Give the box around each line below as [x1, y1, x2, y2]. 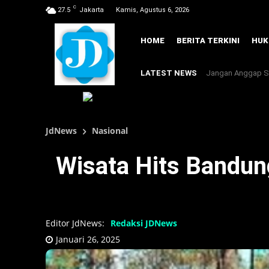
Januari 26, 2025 [56, 234, 120, 245]
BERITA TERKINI [177, 36, 240, 46]
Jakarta [79, 6, 104, 14]
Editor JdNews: [46, 217, 104, 229]
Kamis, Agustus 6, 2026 [116, 6, 189, 14]
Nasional [92, 125, 128, 137]
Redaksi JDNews [110, 217, 177, 229]
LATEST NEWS [141, 68, 197, 78]
